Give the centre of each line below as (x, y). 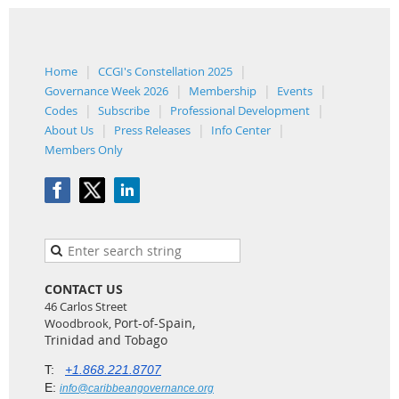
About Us (69, 130)
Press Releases (152, 130)
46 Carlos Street (86, 306)
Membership (223, 90)
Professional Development (240, 110)
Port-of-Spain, (156, 322)
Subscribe (124, 110)
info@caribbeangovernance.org (137, 388)
